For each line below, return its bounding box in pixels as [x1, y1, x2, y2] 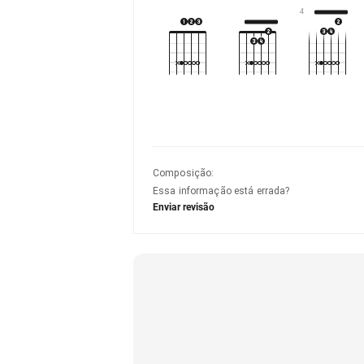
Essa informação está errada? [153, 185, 290, 197]
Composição [153, 167, 212, 179]
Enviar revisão [153, 201, 214, 213]
